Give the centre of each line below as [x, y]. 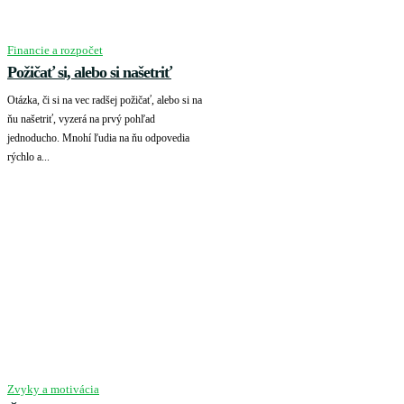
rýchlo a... [28, 157]
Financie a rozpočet [55, 50]
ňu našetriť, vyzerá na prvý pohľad [81, 119]
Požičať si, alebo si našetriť [89, 73]
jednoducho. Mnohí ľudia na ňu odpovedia [98, 138]
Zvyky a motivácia [53, 390]
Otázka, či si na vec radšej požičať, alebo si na [105, 101]
